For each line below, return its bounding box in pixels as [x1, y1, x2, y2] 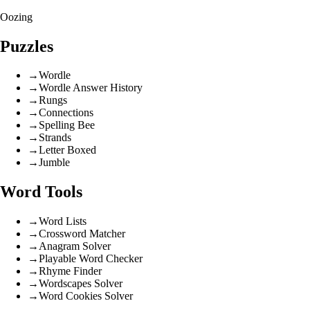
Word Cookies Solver [39, 290, 133, 302]
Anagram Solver [39, 240, 111, 253]
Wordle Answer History [39, 82, 143, 94]
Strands [39, 131, 71, 144]
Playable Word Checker [39, 253, 143, 265]
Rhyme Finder [39, 265, 102, 277]
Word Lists [39, 215, 86, 228]
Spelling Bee [39, 119, 95, 131]
